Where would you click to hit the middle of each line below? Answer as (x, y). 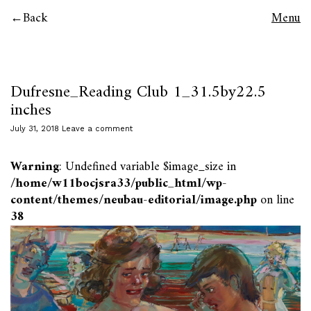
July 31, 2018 (35, 129)
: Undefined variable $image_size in (148, 167)
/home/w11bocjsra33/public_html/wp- (119, 184)
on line (276, 200)
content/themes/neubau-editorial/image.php (134, 200)
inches (31, 110)
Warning (35, 167)
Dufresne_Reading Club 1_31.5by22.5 (138, 92)
